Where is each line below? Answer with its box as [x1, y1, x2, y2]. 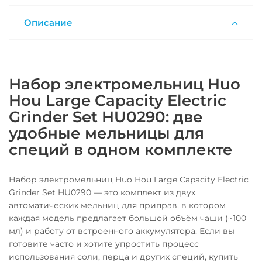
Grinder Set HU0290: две [9, 108, 203, 126]
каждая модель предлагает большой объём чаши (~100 [9, 213, 246, 223]
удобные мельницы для [9, 124, 204, 143]
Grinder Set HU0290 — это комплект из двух [9, 187, 195, 198]
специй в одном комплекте [9, 140, 233, 159]
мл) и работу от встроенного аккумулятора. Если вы [9, 226, 235, 236]
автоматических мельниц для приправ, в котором [9, 200, 226, 211]
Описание [24, 17, 73, 28]
